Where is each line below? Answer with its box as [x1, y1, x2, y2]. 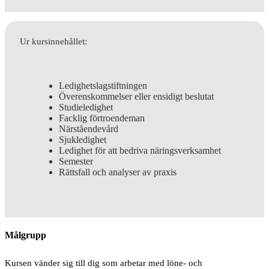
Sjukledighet [59, 134, 106, 145]
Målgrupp [5, 230, 46, 241]
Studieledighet [59, 102, 113, 113]
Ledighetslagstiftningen [59, 80, 147, 91]
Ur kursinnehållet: [20, 36, 87, 47]
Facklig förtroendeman [59, 113, 145, 124]
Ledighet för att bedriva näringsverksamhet [59, 145, 221, 156]
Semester [59, 156, 93, 167]
